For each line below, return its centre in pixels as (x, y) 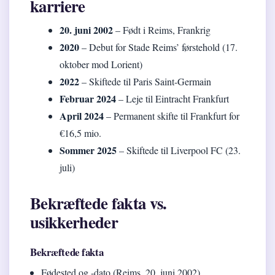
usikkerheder (74, 222)
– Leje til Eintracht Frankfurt (172, 99)
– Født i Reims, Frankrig (162, 30)
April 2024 (82, 116)
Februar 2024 (88, 99)
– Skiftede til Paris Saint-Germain (145, 82)
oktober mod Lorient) (101, 64)
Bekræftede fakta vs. (99, 203)
